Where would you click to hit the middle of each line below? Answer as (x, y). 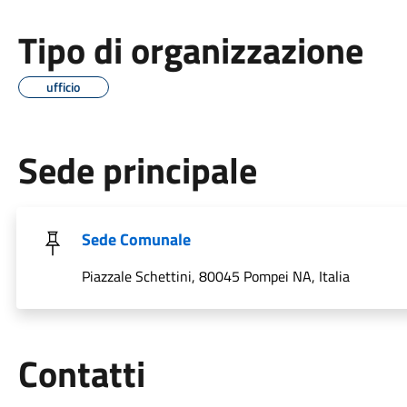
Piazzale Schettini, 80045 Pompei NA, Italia (215, 276)
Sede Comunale (136, 239)
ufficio (64, 87)
